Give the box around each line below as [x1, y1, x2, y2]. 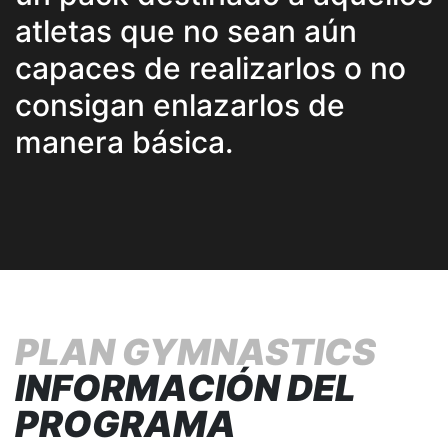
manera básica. [15, 123, 233, 160]
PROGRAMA [15, 401, 236, 446]
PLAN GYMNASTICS [15, 329, 376, 374]
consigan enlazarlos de [15, 86, 345, 123]
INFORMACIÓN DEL [15, 365, 356, 410]
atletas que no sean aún [15, 12, 357, 49]
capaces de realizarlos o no [15, 49, 406, 86]
